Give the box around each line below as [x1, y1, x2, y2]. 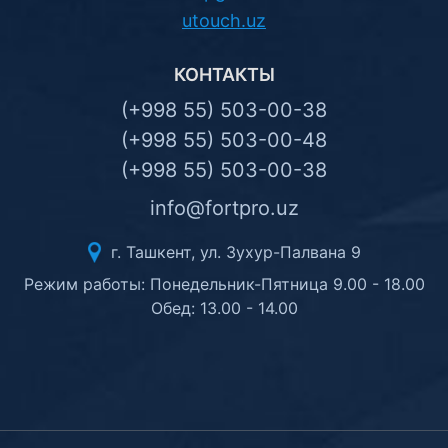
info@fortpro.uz [149, 196, 299, 220]
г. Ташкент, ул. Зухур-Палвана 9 [105, 242, 361, 262]
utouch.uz [182, 10, 266, 31]
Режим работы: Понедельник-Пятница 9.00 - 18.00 [23, 274, 425, 294]
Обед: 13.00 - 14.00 [150, 298, 298, 318]
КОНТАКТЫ [173, 64, 275, 85]
